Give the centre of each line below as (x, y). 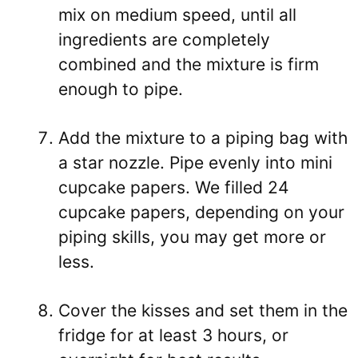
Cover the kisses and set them (181, 310)
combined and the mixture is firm (189, 64)
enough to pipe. (121, 89)
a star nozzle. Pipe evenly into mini (195, 162)
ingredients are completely (164, 39)
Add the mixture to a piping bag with (203, 137)
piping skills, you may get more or (192, 237)
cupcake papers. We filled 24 (173, 187)
